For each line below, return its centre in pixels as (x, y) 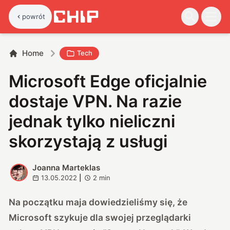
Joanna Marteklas (66, 167)
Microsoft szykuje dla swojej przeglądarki (100, 217)
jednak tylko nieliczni (92, 121)
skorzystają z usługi (88, 141)
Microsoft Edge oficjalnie (108, 81)
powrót (34, 16)
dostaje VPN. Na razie (95, 101)
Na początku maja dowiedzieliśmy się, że (98, 202)
